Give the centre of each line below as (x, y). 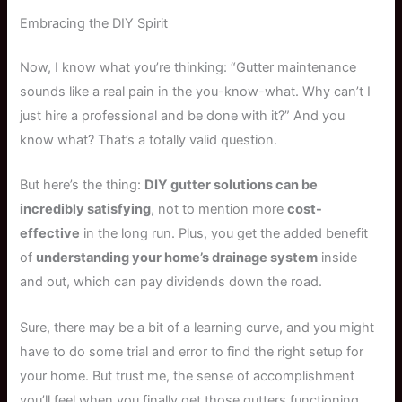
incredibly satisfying (86, 210)
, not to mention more (219, 210)
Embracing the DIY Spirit (94, 23)
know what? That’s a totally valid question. (149, 140)
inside (338, 258)
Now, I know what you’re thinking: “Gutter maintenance (188, 67)
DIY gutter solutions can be (232, 185)
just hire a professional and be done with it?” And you (183, 115)
